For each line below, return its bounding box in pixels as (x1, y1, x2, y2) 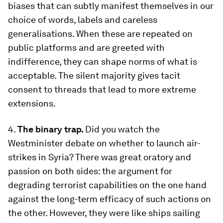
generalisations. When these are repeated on (8, 28, 193, 39)
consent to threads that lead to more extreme (8, 84, 196, 95)
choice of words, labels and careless (8, 14, 157, 25)
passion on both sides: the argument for (8, 166, 172, 176)
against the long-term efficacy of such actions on (8, 194, 211, 204)
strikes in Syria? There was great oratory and (8, 152, 191, 162)
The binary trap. (17, 124, 85, 134)
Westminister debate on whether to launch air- (8, 138, 201, 148)
